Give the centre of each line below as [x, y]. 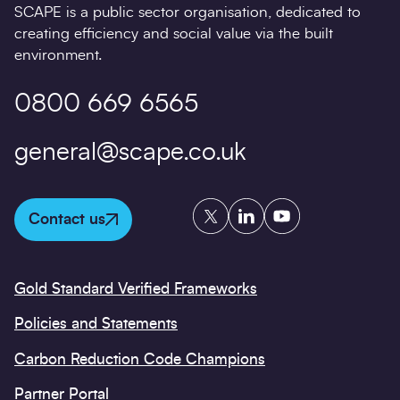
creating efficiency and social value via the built [174, 34]
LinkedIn [257, 208]
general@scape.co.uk [130, 153]
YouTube [292, 208]
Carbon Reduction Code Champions [140, 359]
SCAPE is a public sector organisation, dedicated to [187, 12]
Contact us [67, 220]
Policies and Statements [96, 324]
